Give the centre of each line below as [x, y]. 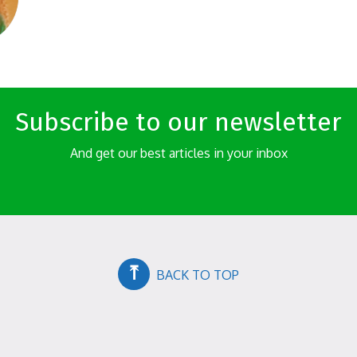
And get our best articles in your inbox [178, 153]
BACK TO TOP [194, 275]
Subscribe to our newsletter [178, 122]
